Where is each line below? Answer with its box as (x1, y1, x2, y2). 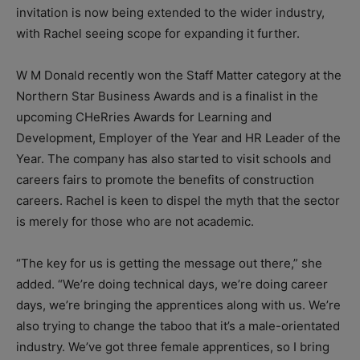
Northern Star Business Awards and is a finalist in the (16, 88, 318, 104)
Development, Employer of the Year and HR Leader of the (16, 130, 341, 146)
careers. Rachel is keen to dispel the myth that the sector (16, 193, 340, 209)
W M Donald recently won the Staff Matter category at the (16, 67, 342, 84)
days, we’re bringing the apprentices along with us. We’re (16, 297, 341, 313)
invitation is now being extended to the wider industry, (16, 5, 325, 21)
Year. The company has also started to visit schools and (16, 151, 331, 167)
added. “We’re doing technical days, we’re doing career (16, 276, 328, 292)
